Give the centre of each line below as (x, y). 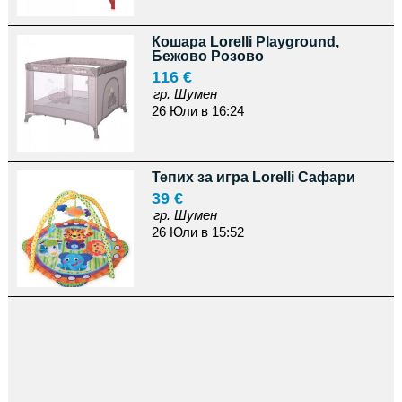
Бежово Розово (207, 56)
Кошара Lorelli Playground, (245, 42)
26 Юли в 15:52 (197, 232)
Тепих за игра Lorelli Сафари (253, 177)
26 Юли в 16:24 (197, 111)
